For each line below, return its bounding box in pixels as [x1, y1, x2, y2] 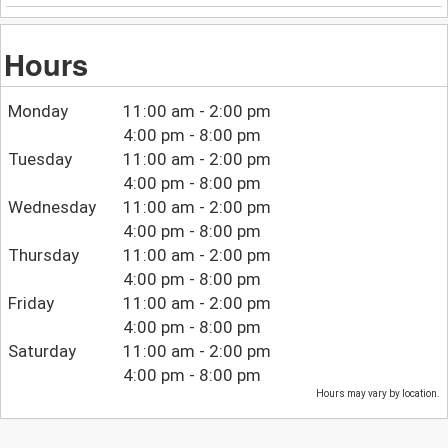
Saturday [7, 341, 76, 362]
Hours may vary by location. [316, 388, 441, 400]
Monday [7, 101, 68, 122]
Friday [7, 293, 54, 314]
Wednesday [7, 197, 96, 218]
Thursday [7, 245, 79, 266]
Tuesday [7, 149, 72, 170]
